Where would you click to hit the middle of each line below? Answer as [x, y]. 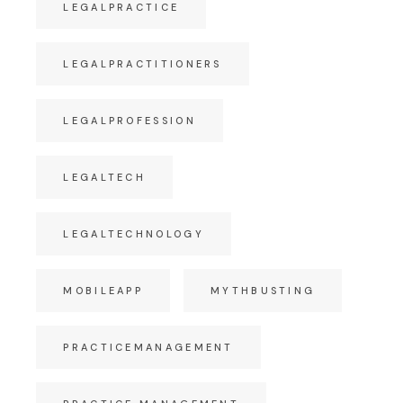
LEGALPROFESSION [130, 121]
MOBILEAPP [103, 291]
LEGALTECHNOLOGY [134, 234]
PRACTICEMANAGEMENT [148, 347]
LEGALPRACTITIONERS [143, 64]
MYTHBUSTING [263, 291]
